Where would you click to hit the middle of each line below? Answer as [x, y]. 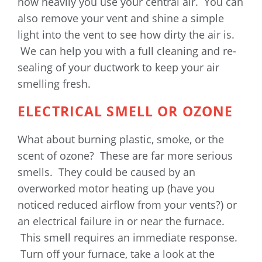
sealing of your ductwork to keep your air [118, 68]
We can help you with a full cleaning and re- [127, 51]
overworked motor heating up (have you [116, 189]
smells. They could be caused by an [106, 172]
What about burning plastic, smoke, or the [121, 139]
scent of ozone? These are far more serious [125, 156]
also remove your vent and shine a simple [121, 18]
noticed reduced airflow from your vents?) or [127, 205]
